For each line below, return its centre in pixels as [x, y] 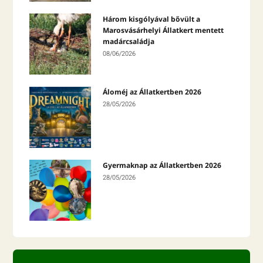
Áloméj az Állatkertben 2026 [152, 92]
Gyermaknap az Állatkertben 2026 [162, 165]
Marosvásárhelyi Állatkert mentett [163, 31]
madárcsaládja [128, 42]
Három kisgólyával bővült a [151, 19]
